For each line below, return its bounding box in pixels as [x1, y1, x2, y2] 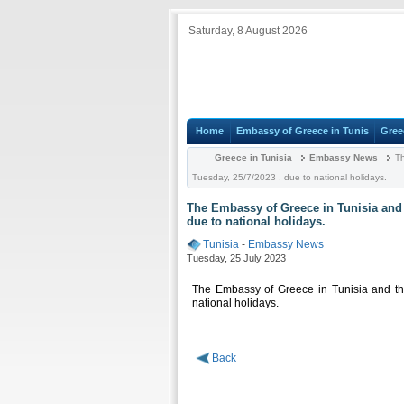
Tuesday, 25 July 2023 [187, 252, 286, 263]
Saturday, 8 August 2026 [188, 24, 308, 37]
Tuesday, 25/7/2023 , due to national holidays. [192, 172, 387, 182]
